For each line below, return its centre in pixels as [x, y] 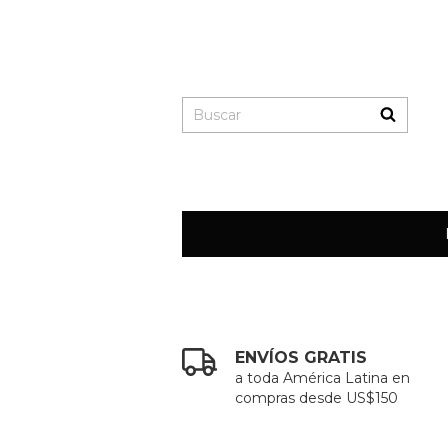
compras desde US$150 [316, 398]
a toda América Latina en [322, 378]
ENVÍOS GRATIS [300, 357]
